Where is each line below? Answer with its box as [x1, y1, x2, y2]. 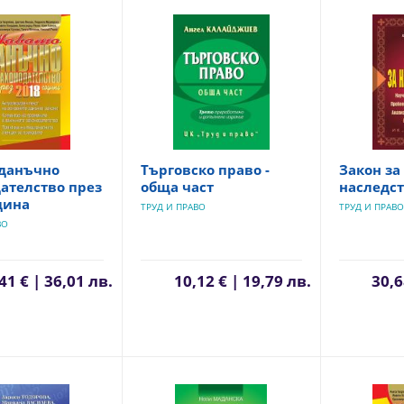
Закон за [338, 161, 400, 179]
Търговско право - [141, 161, 271, 179]
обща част [141, 178, 215, 196]
